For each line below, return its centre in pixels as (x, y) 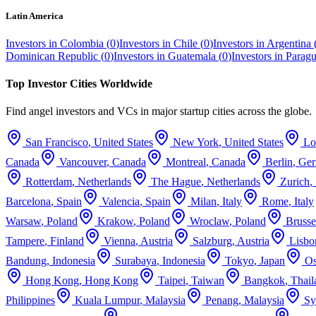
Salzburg (212, 241)
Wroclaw (209, 221)
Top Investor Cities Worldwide (79, 84)
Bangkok (265, 281)
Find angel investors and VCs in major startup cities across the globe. (159, 111)
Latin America (35, 16)
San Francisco (57, 142)
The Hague (176, 182)
